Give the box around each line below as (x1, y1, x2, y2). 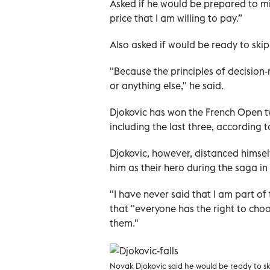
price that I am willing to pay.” (110, 11, 242, 24)
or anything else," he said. (110, 79, 224, 92)
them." (110, 216, 139, 229)
